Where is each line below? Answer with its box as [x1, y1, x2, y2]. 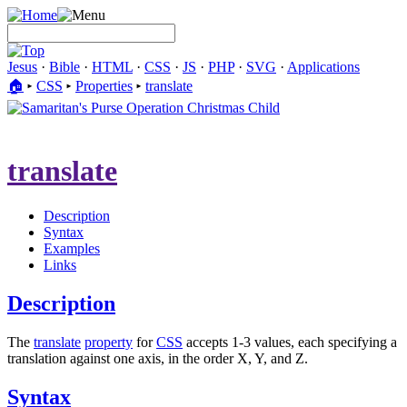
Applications [287, 59, 360, 74]
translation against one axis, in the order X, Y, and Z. [7, 350, 308, 366]
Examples [44, 240, 100, 256]
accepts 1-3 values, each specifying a [183, 333, 397, 350]
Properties [75, 78, 133, 94]
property [84, 333, 133, 350]
